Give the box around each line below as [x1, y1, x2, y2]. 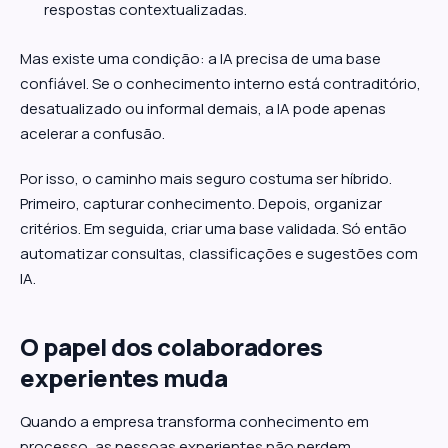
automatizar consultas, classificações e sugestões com [20, 243, 418, 264]
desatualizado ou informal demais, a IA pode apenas [20, 98, 386, 119]
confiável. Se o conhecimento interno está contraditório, [20, 73, 421, 94]
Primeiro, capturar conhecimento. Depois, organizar [20, 193, 382, 214]
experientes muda [20, 361, 228, 394]
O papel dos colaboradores [20, 330, 324, 363]
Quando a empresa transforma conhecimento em [20, 411, 369, 432]
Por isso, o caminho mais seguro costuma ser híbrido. [20, 168, 392, 189]
